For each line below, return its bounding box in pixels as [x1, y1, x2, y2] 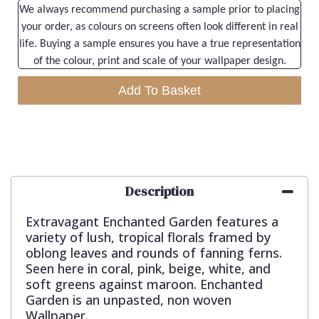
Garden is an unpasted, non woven [26, 291, 231, 309]
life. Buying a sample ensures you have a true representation [19, 38, 300, 51]
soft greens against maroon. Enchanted [26, 276, 263, 293]
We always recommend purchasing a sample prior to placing [19, 4, 300, 16]
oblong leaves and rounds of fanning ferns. [26, 244, 282, 262]
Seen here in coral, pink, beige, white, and [26, 260, 271, 278]
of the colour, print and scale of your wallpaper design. [33, 56, 286, 68]
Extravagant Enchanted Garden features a [26, 213, 278, 231]
